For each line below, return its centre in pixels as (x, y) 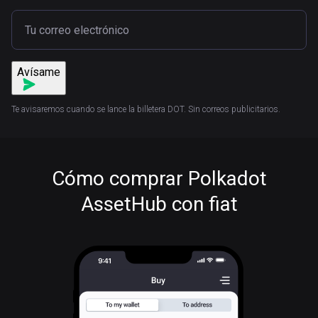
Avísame (39, 72)
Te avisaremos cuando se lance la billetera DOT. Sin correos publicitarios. (146, 109)
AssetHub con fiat (159, 204)
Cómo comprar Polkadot (159, 179)
